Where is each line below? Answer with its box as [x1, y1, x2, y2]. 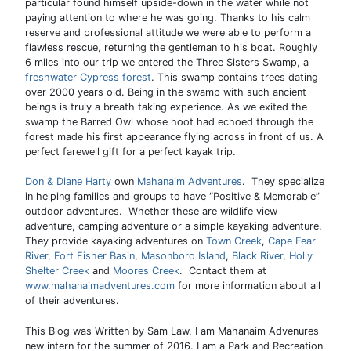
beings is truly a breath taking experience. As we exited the [25, 101, 307, 114]
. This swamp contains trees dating [151, 71, 318, 84]
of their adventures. [25, 295, 119, 307]
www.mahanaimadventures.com [25, 280, 175, 292]
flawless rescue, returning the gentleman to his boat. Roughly [25, 42, 317, 54]
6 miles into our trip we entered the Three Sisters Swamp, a [25, 56, 309, 69]
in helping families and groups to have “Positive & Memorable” [25, 190, 320, 203]
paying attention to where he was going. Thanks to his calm [25, 12, 310, 24]
